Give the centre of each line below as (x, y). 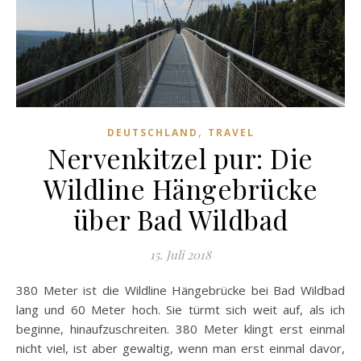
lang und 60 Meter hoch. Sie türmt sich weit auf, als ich (180, 309)
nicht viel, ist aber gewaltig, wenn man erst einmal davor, (180, 348)
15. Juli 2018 (180, 254)
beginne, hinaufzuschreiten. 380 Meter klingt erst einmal (180, 328)
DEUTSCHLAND (152, 132)
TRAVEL (231, 132)
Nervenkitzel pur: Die (180, 158)
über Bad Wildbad (180, 219)
